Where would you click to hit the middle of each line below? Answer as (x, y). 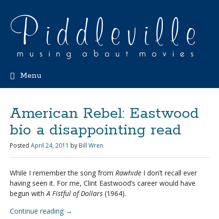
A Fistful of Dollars (75, 193)
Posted (20, 145)
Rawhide (128, 173)
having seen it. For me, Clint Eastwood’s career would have (103, 183)
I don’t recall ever (169, 173)
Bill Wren (91, 145)
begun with (28, 193)
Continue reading (38, 211)
